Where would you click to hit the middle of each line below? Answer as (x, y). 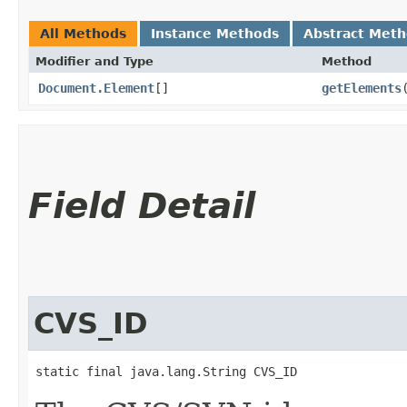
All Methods (83, 34)
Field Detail (142, 206)
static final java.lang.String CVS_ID (166, 372)
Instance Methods (215, 34)
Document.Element (96, 88)
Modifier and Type (94, 61)
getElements (362, 88)
